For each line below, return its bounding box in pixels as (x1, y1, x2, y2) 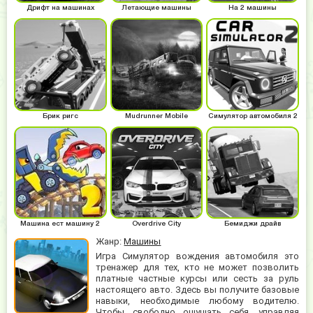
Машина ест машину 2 (20, 221, 101, 228)
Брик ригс (42, 112, 78, 119)
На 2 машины (228, 4, 277, 11)
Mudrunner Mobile (124, 112, 188, 119)
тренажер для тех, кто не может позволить (96, 262, 299, 273)
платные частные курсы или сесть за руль (96, 273, 299, 284)
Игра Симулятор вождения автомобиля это (96, 251, 299, 262)
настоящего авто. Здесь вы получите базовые (96, 284, 299, 296)
